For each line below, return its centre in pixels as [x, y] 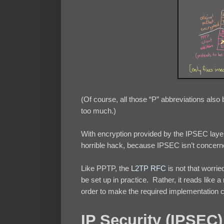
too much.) [98, 111]
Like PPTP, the [106, 168]
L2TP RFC [148, 168]
